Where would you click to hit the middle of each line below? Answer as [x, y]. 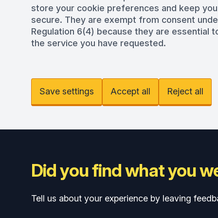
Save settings [67, 91]
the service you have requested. [99, 43]
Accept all [130, 91]
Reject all [185, 91]
